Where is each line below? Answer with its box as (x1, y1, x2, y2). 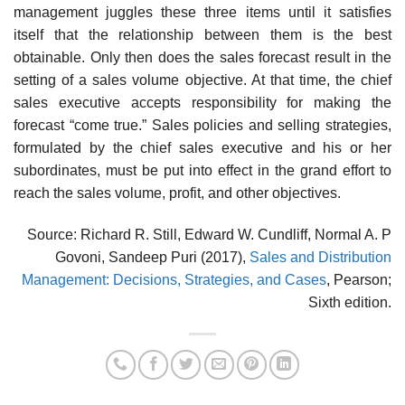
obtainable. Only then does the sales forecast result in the (14, 50, 391, 66)
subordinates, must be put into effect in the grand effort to (14, 163, 391, 179)
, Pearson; (326, 272, 391, 288)
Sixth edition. (308, 295, 391, 311)
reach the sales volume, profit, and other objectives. (14, 185, 341, 202)
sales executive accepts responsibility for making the (14, 95, 391, 111)
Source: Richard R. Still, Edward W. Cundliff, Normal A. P (27, 227, 391, 243)
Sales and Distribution (250, 250, 391, 266)
